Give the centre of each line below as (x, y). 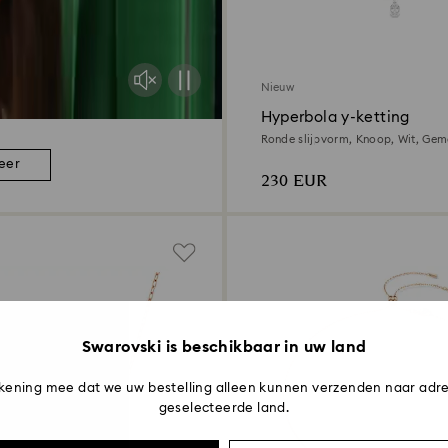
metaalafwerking (306, 152)
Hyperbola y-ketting (335, 117)
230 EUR (293, 181)
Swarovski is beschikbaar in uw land (224, 347)
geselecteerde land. (224, 408)
